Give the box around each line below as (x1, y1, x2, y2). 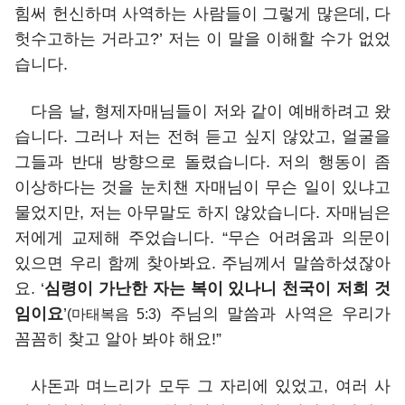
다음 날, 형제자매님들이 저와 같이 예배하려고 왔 (31, 101, 391, 120)
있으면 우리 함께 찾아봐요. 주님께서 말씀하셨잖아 (14, 253, 391, 272)
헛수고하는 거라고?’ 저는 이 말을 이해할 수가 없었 (14, 29, 391, 48)
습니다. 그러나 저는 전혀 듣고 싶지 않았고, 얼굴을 (14, 127, 391, 146)
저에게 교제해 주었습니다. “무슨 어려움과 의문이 (14, 228, 391, 247)
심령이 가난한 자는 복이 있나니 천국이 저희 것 (43, 278, 391, 297)
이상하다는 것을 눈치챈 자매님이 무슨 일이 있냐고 (14, 177, 391, 196)
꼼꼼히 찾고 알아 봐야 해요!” (14, 329, 221, 348)
